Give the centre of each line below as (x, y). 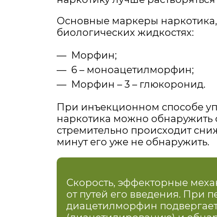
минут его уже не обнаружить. (133, 142)
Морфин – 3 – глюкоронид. (138, 85)
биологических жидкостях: (125, 33)
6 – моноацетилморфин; (132, 70)
